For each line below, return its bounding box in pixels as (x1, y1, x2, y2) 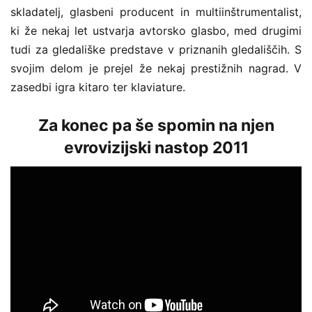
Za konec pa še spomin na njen (38, 115, 274, 135)
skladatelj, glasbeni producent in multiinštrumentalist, (10, 4, 302, 19)
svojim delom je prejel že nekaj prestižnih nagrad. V (10, 61, 302, 75)
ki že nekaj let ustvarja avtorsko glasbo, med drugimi (10, 23, 302, 38)
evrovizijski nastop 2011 (63, 137, 249, 157)
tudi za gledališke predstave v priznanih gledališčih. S (10, 42, 302, 56)
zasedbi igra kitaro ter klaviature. (10, 79, 185, 94)
